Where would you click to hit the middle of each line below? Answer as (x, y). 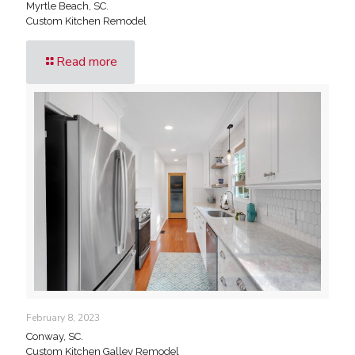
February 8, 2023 (63, 318)
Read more (87, 61)
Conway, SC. (55, 337)
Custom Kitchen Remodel (86, 21)
